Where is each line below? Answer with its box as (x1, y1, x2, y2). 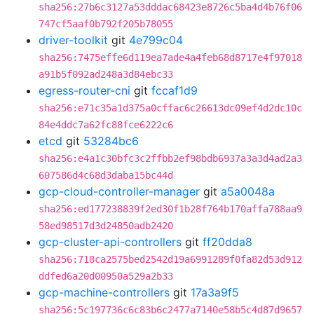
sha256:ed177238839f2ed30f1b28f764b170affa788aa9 (39, 203, 302, 214)
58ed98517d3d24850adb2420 (39, 220, 173, 231)
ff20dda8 (203, 235, 252, 249)
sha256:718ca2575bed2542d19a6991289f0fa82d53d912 (39, 254, 302, 265)
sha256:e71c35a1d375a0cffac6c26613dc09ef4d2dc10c (39, 102, 302, 114)
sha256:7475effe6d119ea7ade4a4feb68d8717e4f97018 (39, 52, 302, 63)
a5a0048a (221, 184, 275, 198)
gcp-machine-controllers (39, 285, 170, 299)
